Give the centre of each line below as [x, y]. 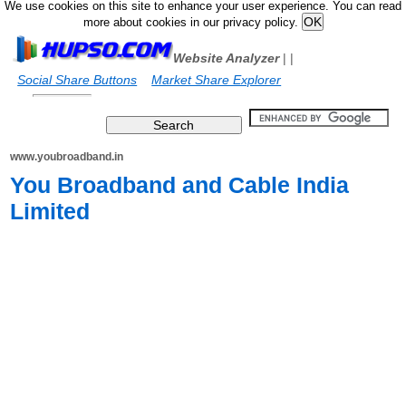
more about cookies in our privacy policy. [192, 23]
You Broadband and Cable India [180, 185]
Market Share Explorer [217, 80]
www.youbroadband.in [67, 157]
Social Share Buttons [77, 80]
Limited [50, 211]
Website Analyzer [227, 58]
